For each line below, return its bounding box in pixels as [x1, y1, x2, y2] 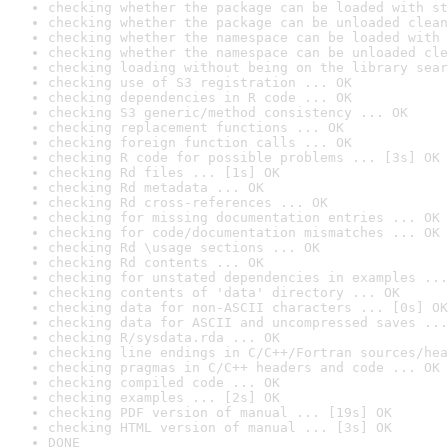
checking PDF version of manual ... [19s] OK [48, 405, 392, 420]
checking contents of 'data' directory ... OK [48, 285, 400, 300]
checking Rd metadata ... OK [48, 180, 264, 195]
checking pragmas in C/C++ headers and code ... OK [48, 360, 440, 375]
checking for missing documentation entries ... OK [48, 210, 440, 225]
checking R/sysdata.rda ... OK [48, 330, 280, 345]
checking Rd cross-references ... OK [48, 195, 328, 210]
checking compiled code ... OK [48, 375, 280, 390]
